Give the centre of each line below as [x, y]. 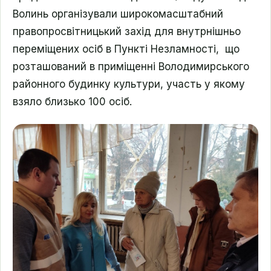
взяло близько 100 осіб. [72, 102]
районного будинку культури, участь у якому [129, 84]
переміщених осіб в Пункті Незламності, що [126, 49]
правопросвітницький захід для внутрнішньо [127, 31]
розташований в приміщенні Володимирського [131, 67]
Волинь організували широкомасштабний [118, 14]
